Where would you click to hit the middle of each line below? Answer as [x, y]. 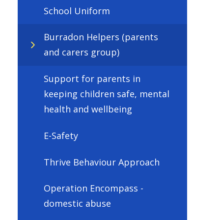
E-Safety [61, 135]
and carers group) [81, 52]
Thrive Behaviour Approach [101, 162]
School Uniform [77, 11]
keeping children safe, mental [106, 94]
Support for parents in [92, 79]
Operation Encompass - [93, 188]
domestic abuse [77, 204]
